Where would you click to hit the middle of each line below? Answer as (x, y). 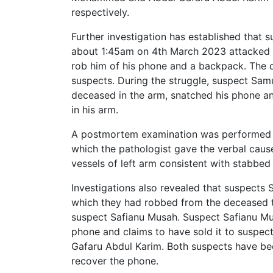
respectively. (100, 12)
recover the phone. (115, 261)
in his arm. (95, 109)
